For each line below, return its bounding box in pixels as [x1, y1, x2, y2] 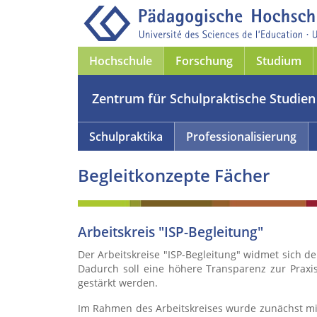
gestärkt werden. [78, 276, 158, 289]
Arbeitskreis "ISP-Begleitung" [78, 223, 263, 241]
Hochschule [89, 53, 152, 69]
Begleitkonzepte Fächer [78, 163, 270, 187]
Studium [256, 53, 301, 69]
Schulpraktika [89, 129, 163, 144]
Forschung [175, 53, 233, 69]
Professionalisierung [186, 129, 296, 144]
